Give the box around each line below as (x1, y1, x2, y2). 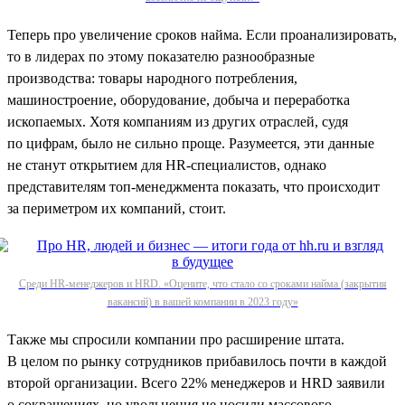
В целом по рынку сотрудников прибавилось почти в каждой (7, 353, 387, 369)
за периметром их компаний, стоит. (7, 200, 226, 216)
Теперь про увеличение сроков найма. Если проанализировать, (7, 26, 397, 42)
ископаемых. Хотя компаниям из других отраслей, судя (7, 113, 348, 129)
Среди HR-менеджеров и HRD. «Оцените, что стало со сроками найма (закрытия (18, 277, 387, 290)
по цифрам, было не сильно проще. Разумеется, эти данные (7, 135, 374, 151)
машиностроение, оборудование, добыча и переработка (7, 91, 350, 108)
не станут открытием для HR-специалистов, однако (7, 156, 326, 173)
